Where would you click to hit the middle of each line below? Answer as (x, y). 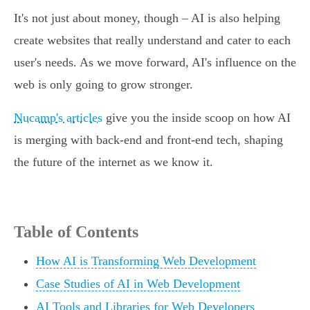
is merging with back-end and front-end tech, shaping (148, 140)
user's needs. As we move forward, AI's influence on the (155, 63)
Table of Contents (76, 232)
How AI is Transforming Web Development (146, 261)
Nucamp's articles (58, 118)
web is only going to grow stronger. (103, 85)
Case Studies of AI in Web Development (138, 284)
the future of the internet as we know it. (113, 162)
